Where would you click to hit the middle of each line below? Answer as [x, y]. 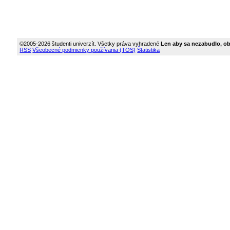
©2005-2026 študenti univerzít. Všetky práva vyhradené [90, 44]
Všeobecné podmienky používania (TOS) [84, 50]
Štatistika [149, 50]
